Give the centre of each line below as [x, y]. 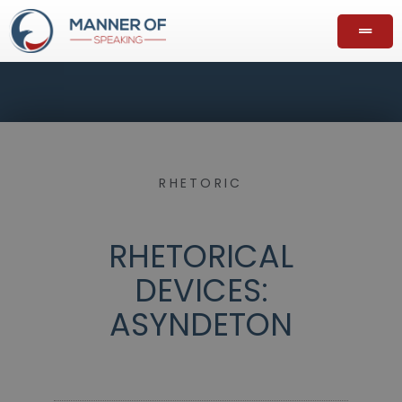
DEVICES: [201, 291]
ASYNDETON [201, 325]
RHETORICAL [201, 257]
